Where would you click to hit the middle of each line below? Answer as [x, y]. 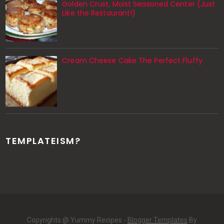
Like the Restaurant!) [99, 13]
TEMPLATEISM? [43, 141]
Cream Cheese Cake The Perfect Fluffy [132, 60]
